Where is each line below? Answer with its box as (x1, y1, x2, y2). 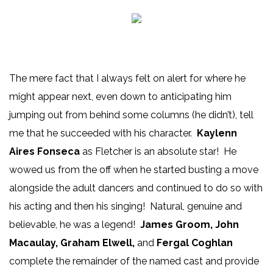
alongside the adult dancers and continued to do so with (9, 182, 263, 194)
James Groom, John (140, 219, 239, 231)
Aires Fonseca (9, 146, 80, 158)
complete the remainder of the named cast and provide (9, 255, 259, 268)
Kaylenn (197, 127, 237, 140)
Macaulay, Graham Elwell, (9, 237, 135, 249)
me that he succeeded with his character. (9, 127, 197, 140)
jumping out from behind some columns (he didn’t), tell (9, 109, 253, 121)
